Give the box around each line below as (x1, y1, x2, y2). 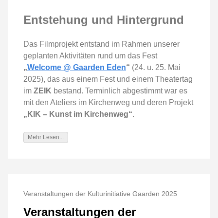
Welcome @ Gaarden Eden (27, 63, 126, 72)
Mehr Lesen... (28, 133, 64, 141)
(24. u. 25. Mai (130, 63, 181, 72)
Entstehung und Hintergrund (23, 13, 184, 26)
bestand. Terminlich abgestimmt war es (52, 86, 187, 95)
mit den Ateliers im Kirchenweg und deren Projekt (23, 98, 193, 107)
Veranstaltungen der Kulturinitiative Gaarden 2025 (23, 189, 177, 198)
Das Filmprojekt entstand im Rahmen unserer (23, 39, 180, 48)
